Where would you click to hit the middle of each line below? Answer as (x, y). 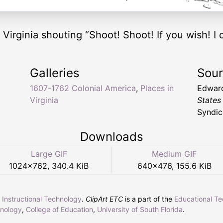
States (209, 100)
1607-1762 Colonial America (83, 88)
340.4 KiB (70, 166)
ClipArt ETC (104, 199)
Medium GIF (174, 154)
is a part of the (149, 199)
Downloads (111, 136)
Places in (157, 88)
